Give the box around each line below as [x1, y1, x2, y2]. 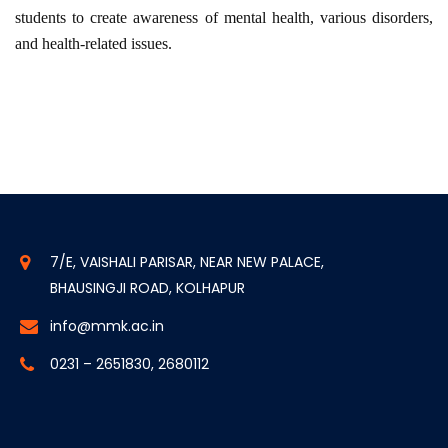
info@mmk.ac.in [50, 316, 164, 337]
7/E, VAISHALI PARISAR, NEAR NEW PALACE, [50, 252, 324, 273]
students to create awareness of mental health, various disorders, [15, 9, 433, 27]
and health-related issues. [15, 35, 177, 53]
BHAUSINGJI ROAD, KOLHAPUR [50, 278, 245, 299]
